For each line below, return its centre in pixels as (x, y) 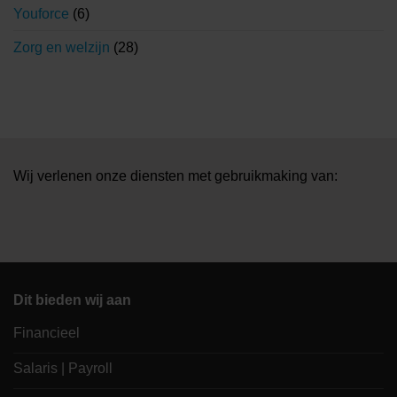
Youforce (41, 13)
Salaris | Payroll (63, 369)
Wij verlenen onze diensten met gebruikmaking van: (175, 175)
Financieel (47, 333)
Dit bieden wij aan (72, 300)
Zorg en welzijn (62, 47)
